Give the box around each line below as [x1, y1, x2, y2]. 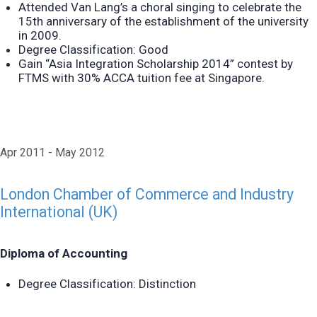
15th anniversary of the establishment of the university [18, 13, 309, 28]
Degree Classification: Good [18, 42, 168, 57]
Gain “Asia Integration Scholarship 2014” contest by [18, 56, 293, 71]
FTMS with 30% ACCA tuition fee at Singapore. [18, 70, 265, 85]
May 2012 [55, 146, 105, 160]
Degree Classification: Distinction [18, 276, 196, 291]
